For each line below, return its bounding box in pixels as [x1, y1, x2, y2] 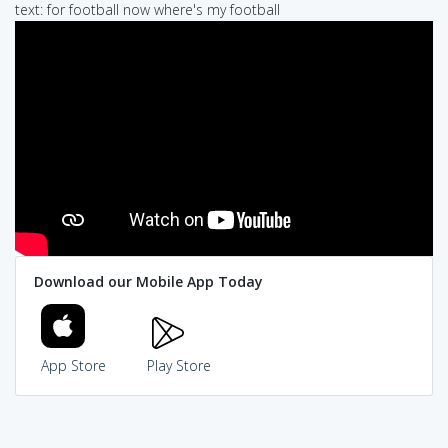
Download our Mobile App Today [33, 272, 263, 292]
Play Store [146, 356, 211, 376]
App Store [41, 356, 106, 376]
